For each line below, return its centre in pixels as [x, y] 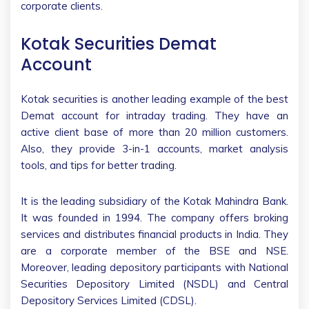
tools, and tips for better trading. [99, 165]
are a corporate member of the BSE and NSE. [154, 250]
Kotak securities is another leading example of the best [154, 99]
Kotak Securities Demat [119, 43]
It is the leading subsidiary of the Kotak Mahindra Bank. [154, 201]
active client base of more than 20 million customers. [154, 132]
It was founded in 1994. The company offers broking [154, 217]
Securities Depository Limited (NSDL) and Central [154, 283]
